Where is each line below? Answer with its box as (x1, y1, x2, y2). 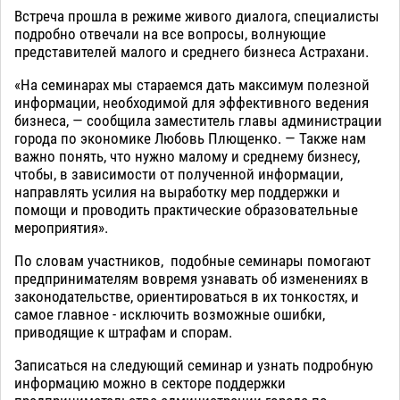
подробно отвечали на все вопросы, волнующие (14, 25, 326, 44)
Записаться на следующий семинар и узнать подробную (14, 356, 373, 375)
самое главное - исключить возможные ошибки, (14, 305, 325, 324)
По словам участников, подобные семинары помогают (14, 252, 371, 271)
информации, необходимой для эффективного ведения (14, 94, 369, 112)
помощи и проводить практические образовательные (14, 201, 358, 220)
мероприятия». (14, 219, 108, 237)
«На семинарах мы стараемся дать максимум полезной (14, 76, 370, 95)
